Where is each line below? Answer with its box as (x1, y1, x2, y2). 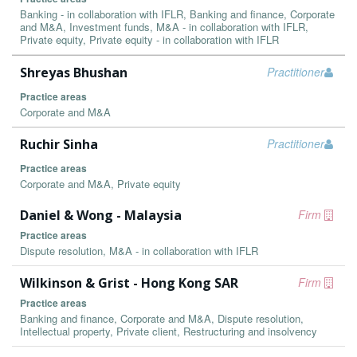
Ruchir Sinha (20, 135, 98, 153)
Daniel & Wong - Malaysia (20, 206, 182, 224)
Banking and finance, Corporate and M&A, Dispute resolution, (20, 311, 304, 326)
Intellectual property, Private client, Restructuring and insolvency (20, 324, 317, 339)
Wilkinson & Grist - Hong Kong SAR (20, 274, 238, 292)
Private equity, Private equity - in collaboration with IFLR (20, 32, 279, 47)
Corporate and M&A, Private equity (20, 176, 181, 191)
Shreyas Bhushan (20, 64, 127, 81)
